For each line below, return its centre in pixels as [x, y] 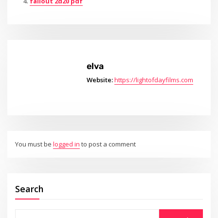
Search [30, 189]
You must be [34, 144]
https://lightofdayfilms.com [154, 80]
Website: [100, 80]
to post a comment [108, 144]
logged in [67, 144]
